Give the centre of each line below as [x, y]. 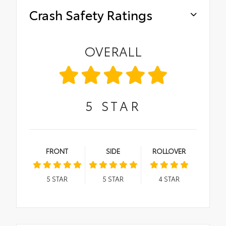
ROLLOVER [169, 151]
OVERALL [113, 51]
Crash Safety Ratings [91, 15]
